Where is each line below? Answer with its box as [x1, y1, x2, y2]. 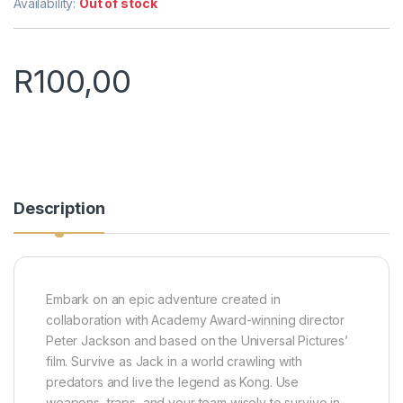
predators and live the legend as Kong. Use [46, 374, 300, 390]
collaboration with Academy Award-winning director [46, 312, 345, 328]
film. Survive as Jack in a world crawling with [46, 354, 302, 370]
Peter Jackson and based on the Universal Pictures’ [46, 333, 348, 349]
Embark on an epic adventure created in [46, 291, 281, 308]
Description [13, 199, 105, 219]
